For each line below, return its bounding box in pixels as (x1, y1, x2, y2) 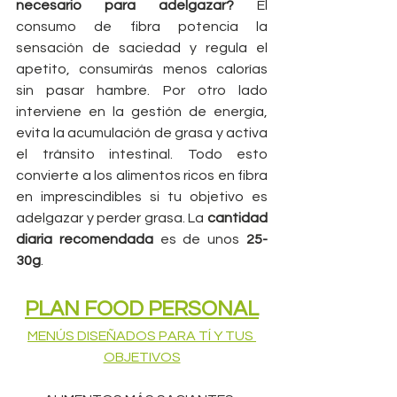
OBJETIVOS (103, 350, 181, 365)
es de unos (152, 232, 247, 247)
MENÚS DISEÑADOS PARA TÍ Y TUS (27, 329, 256, 344)
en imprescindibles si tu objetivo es (16, 190, 268, 205)
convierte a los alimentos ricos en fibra (16, 168, 268, 183)
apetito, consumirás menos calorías (16, 62, 268, 77)
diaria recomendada (16, 232, 153, 247)
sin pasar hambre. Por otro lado (16, 83, 268, 98)
